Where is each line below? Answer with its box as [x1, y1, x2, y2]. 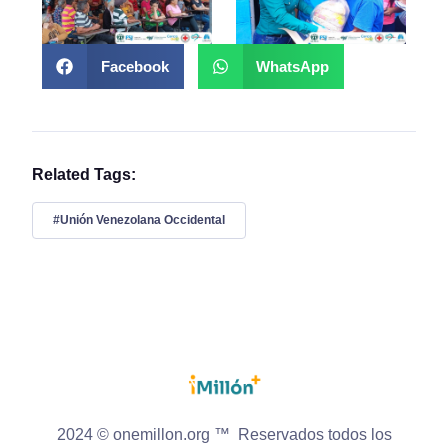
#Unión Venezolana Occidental [53, 212, 225, 227]
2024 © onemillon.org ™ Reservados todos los [56, 425, 392, 443]
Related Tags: [32, 166, 136, 184]
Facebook [100, 57, 169, 75]
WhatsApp [256, 57, 329, 75]
